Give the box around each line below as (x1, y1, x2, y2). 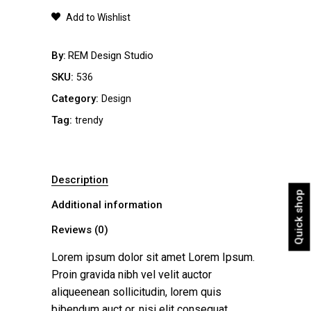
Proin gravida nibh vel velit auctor (51, 268, 212, 282)
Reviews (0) (51, 224, 108, 237)
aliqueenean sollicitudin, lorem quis (51, 285, 221, 299)
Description (51, 174, 108, 187)
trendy (75, 115, 103, 126)
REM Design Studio (68, 49, 153, 62)
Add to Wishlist (66, 12, 131, 24)
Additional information (51, 199, 162, 212)
